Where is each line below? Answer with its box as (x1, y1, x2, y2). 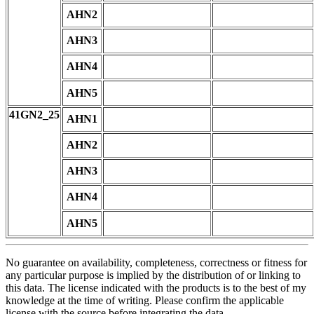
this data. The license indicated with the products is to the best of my (6, 282, 306, 294)
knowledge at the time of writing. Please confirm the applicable (6, 294, 284, 307)
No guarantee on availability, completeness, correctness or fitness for (6, 257, 307, 269)
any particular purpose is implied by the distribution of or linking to (6, 269, 301, 282)
